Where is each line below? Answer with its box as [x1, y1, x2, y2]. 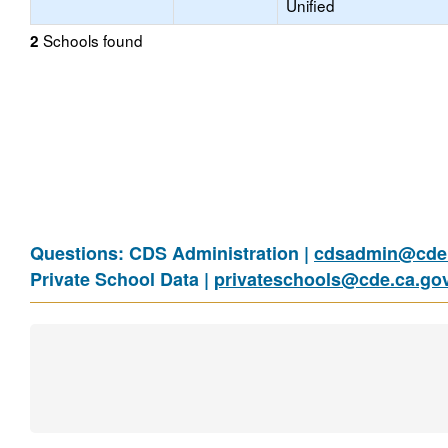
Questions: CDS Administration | [30, 240, 314, 266]
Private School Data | [30, 266, 214, 292]
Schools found [39, 29, 143, 51]
